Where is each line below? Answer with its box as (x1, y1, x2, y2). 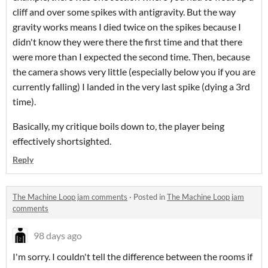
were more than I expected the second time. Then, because (13, 51, 250, 63)
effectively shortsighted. (13, 135, 111, 147)
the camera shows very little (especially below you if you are (13, 66, 255, 78)
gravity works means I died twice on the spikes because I (13, 21, 241, 33)
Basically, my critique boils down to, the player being (13, 120, 224, 132)
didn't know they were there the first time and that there (13, 36, 242, 48)
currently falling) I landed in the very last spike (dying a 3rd (13, 81, 250, 93)
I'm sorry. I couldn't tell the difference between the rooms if (13, 251, 252, 263)
